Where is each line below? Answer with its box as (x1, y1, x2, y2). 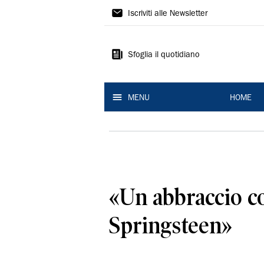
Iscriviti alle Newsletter (128, 10, 207, 18)
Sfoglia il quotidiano (128, 51, 200, 60)
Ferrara (104, 47, 160, 65)
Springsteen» (109, 212, 232, 239)
